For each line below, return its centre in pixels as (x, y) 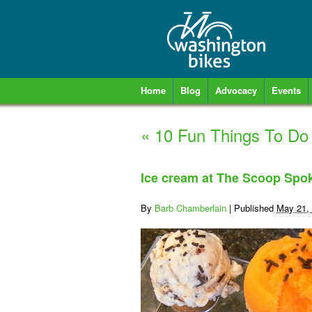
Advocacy (236, 90)
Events (286, 90)
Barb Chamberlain (190, 208)
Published (255, 208)
